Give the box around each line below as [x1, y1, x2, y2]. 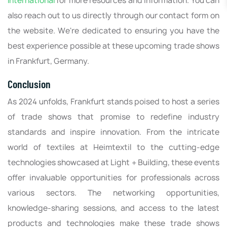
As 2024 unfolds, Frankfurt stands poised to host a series [8, 96, 219, 107]
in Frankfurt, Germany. [8, 55, 89, 66]
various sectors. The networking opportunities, [8, 187, 219, 198]
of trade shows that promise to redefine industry [8, 111, 219, 122]
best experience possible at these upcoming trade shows [8, 40, 219, 51]
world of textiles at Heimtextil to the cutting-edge [8, 141, 219, 153]
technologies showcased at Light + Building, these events [8, 157, 219, 168]
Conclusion [8, 77, 51, 90]
